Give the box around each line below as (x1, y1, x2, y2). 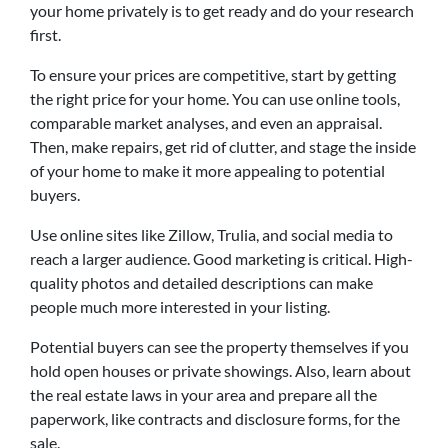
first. (30, 24, 61, 44)
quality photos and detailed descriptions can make (30, 272, 373, 292)
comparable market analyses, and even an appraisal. (30, 112, 382, 132)
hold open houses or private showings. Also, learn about (30, 360, 411, 380)
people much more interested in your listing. (30, 296, 330, 316)
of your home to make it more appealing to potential (30, 160, 385, 180)
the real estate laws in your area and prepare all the (30, 384, 377, 404)
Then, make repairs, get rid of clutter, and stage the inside (30, 136, 416, 156)
